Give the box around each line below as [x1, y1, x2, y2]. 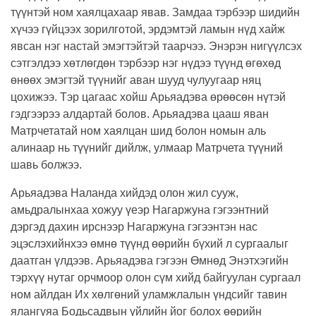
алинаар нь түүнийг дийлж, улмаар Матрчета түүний [11, 142, 283, 154]
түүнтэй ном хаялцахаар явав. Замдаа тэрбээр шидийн [11, 6, 300, 18]
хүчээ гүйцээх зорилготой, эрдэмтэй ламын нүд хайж [11, 23, 285, 35]
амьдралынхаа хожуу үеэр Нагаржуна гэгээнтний [11, 204, 269, 216]
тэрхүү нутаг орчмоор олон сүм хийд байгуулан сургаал [11, 272, 300, 284]
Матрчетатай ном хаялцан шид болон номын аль [11, 125, 266, 137]
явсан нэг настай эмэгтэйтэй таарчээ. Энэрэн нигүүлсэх [11, 40, 302, 52]
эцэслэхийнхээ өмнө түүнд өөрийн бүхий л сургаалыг [11, 238, 288, 250]
